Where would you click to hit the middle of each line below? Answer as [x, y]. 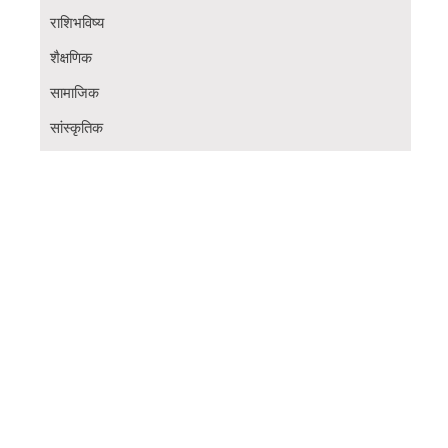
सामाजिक [74, 93]
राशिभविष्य [77, 23]
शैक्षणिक [71, 58]
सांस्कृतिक [76, 128]
